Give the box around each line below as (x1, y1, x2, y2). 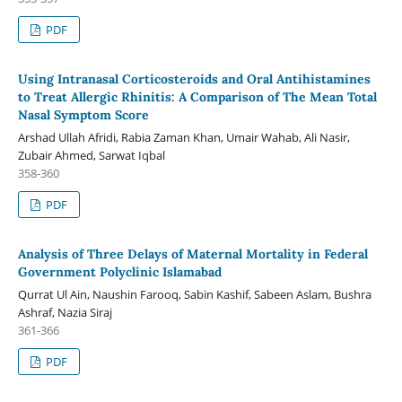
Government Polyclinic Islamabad (17, 264, 222, 281)
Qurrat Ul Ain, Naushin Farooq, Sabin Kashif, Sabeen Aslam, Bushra (17, 286, 371, 303)
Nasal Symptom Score (17, 107, 149, 124)
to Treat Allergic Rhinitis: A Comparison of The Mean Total (17, 89, 377, 106)
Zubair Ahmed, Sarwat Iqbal (17, 147, 165, 164)
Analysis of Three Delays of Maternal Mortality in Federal (17, 246, 368, 263)
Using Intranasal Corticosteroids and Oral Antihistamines (17, 71, 371, 88)
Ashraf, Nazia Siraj (17, 304, 112, 321)
